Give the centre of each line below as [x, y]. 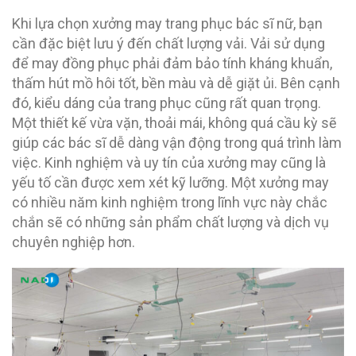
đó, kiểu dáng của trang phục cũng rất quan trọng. [166, 103]
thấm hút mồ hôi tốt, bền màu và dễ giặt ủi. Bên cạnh [176, 83]
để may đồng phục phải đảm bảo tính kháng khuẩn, [172, 63]
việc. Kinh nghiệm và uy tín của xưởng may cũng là [169, 162]
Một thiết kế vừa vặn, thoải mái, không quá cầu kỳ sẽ [174, 122]
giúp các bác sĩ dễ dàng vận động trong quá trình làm [177, 142]
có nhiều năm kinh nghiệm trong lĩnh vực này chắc [170, 202]
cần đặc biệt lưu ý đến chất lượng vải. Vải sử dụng [168, 43]
